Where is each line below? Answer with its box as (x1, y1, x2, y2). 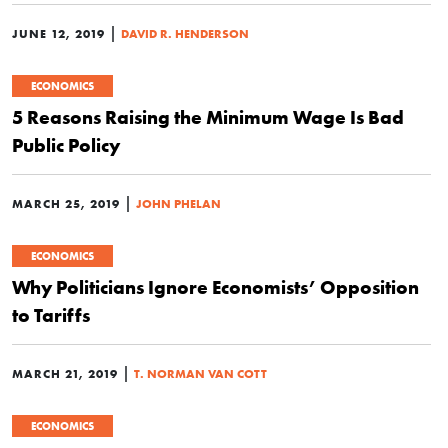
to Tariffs (12, 303, 90, 327)
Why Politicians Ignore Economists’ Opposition (12, 275, 419, 299)
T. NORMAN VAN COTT (134, 366, 267, 381)
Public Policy (12, 133, 120, 157)
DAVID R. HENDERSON (121, 26, 249, 41)
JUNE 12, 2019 (12, 26, 105, 41)
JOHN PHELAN (136, 196, 221, 211)
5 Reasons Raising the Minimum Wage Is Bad (12, 105, 404, 129)
